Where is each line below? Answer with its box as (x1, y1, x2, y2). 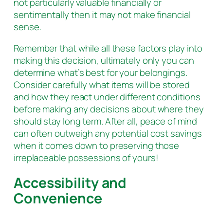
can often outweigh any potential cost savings (14, 127, 202, 140)
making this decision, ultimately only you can (14, 54, 194, 67)
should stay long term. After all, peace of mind (14, 114, 198, 127)
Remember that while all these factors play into (14, 41, 203, 54)
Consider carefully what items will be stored (14, 78, 190, 91)
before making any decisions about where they (14, 102, 204, 115)
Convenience (14, 189, 102, 208)
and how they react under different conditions (14, 90, 200, 103)
